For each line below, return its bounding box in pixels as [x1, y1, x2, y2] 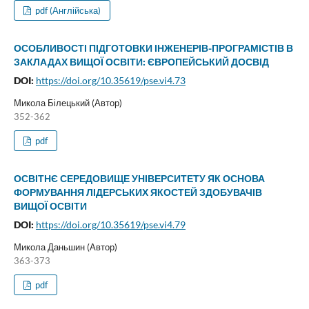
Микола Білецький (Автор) [13, 97, 122, 109]
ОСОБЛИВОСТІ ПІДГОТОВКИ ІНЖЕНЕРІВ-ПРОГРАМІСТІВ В [13, 42, 293, 54]
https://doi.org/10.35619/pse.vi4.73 [35, 74, 186, 87]
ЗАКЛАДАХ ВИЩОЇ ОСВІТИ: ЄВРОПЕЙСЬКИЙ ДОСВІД [13, 56, 269, 68]
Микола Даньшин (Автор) [13, 241, 117, 253]
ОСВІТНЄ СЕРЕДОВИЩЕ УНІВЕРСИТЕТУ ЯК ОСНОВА [13, 172, 265, 185]
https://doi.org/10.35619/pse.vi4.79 [35, 219, 186, 231]
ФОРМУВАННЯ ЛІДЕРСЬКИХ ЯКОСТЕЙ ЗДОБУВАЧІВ [13, 186, 262, 199]
